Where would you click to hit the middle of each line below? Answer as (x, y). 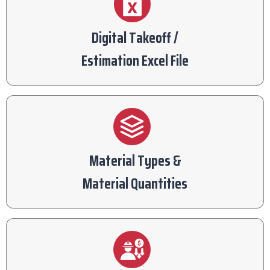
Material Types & (135, 161)
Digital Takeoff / (135, 38)
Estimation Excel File (135, 61)
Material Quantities (135, 184)
